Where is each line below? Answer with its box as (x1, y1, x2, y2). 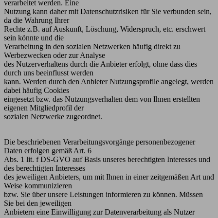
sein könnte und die (4, 34, 64, 42)
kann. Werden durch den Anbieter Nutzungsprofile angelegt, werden (4, 77, 214, 86)
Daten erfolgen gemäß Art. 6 (4, 146, 91, 155)
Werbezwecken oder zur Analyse (4, 51, 105, 59)
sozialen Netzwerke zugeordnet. (4, 112, 102, 121)
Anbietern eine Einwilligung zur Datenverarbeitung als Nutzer (4, 208, 195, 216)
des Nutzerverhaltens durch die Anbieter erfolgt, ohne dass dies (4, 60, 197, 68)
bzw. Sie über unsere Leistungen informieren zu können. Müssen (4, 190, 203, 199)
